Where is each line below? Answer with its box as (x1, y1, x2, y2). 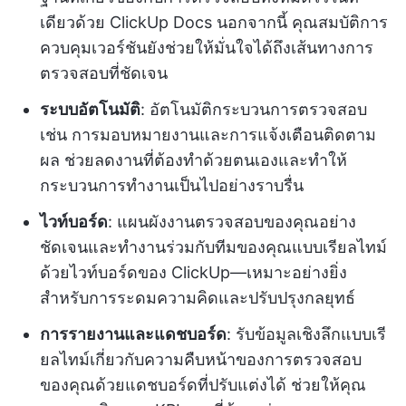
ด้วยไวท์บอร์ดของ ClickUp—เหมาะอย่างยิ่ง (40, 263, 347, 283)
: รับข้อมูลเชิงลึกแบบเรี (227, 324, 386, 344)
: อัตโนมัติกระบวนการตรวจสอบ (140, 100, 367, 120)
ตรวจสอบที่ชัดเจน (40, 63, 168, 83)
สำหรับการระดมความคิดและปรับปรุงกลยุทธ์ (40, 288, 355, 308)
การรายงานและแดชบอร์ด (40, 324, 227, 344)
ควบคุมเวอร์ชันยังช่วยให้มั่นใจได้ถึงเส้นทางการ (40, 38, 373, 58)
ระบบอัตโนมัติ (40, 100, 140, 120)
